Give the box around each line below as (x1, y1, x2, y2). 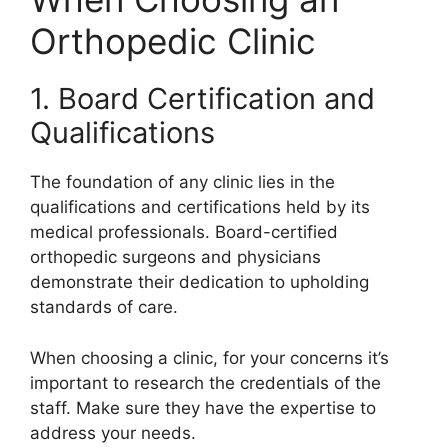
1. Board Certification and (30, 81, 375, 117)
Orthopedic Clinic (30, 20, 316, 63)
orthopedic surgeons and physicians (30, 247, 321, 268)
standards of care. (30, 297, 178, 318)
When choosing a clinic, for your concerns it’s (30, 347, 389, 368)
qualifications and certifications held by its (30, 197, 370, 218)
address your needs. (30, 422, 196, 443)
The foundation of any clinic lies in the (30, 172, 335, 193)
